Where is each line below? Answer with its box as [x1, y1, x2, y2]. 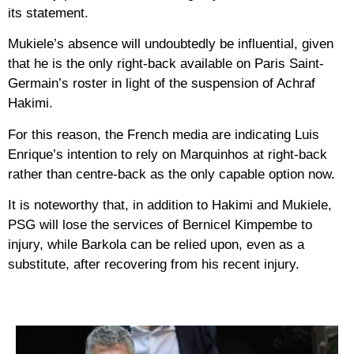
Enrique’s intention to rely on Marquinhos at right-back [8, 146, 327, 162]
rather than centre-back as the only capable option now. [8, 166, 335, 182]
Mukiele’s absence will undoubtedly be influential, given [8, 36, 333, 52]
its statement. [8, 6, 88, 21]
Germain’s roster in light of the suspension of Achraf [8, 76, 315, 92]
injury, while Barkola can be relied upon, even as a [8, 237, 304, 253]
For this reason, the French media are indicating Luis [8, 126, 319, 142]
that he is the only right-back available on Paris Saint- [8, 56, 324, 72]
